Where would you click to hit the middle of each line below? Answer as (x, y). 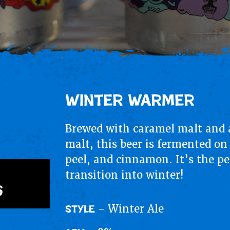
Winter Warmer (130, 101)
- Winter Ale (130, 209)
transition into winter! (124, 175)
